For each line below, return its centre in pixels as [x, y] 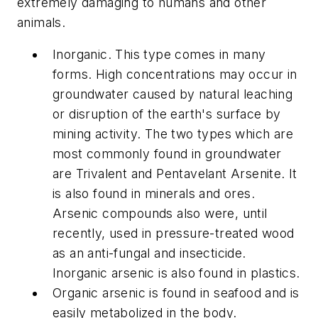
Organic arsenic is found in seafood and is [176, 293]
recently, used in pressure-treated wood [174, 234]
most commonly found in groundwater [167, 154]
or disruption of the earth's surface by [167, 114]
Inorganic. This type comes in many [159, 55]
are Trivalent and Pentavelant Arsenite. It [175, 174]
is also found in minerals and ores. [154, 194]
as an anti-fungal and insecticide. [149, 253]
